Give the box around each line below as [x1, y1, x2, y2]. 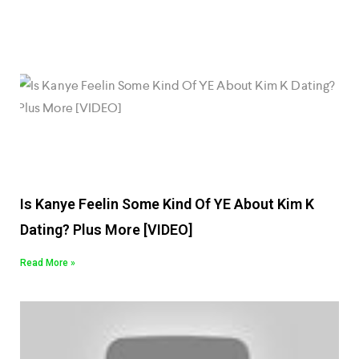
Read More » [20, 257, 75, 269]
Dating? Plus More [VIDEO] [20, 221, 192, 239]
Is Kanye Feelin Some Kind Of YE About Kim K [20, 196, 314, 213]
